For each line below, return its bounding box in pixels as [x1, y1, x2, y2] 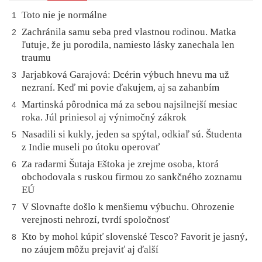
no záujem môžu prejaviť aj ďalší [22, 244, 158, 256]
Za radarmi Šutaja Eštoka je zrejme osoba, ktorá [22, 158, 219, 170]
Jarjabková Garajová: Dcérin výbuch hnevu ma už [22, 69, 229, 81]
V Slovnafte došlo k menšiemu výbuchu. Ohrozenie [22, 201, 235, 213]
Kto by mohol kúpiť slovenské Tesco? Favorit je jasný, [22, 231, 247, 243]
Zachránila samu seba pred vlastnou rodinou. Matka [22, 26, 236, 38]
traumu [22, 52, 51, 64]
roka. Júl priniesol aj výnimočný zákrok [22, 112, 187, 123]
